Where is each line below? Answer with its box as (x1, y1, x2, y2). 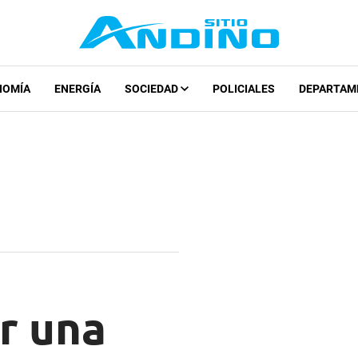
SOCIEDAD (124, 82, 181, 96)
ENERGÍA (54, 82, 101, 96)
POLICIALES (212, 82, 275, 96)
